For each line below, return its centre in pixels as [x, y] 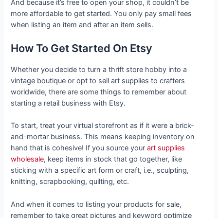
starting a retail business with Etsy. [68, 103]
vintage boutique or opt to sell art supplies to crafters [98, 81]
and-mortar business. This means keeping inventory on [103, 137]
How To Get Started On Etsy [82, 48]
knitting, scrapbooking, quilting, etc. [70, 182]
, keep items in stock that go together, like [113, 159]
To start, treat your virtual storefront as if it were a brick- [103, 126]
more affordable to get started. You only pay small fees [101, 13]
